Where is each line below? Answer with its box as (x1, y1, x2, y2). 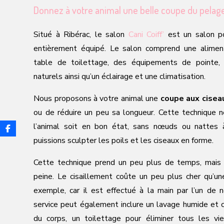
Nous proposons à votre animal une (33, 92, 160, 104)
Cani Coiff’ (128, 28, 164, 40)
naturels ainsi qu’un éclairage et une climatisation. (33, 70, 206, 82)
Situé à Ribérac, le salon (33, 28, 128, 40)
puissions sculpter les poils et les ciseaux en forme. (33, 134, 214, 146)
